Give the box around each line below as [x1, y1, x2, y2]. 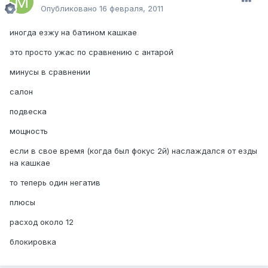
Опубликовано [41, 4, 99, 14]
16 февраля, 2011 [99, 4, 163, 14]
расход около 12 [10, 217, 74, 227]
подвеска [10, 106, 47, 117]
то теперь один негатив [10, 178, 100, 188]
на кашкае [10, 158, 50, 168]
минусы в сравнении [10, 67, 90, 77]
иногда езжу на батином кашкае [10, 28, 137, 38]
